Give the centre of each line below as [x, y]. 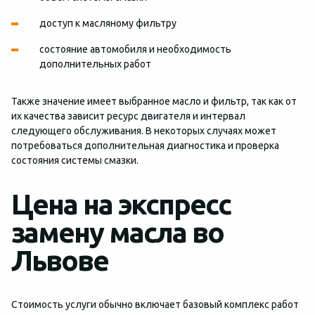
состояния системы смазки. [75, 160]
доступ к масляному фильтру [108, 23]
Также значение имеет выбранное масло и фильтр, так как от [154, 101]
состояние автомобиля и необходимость [135, 49]
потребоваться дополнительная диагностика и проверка [145, 146]
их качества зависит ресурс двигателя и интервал [128, 116]
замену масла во [117, 232]
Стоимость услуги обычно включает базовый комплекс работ [155, 304]
